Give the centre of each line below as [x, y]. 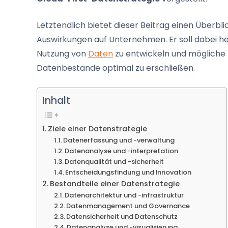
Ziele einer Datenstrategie [97, 129]
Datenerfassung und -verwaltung [119, 140]
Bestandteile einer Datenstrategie [115, 184]
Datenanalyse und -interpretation [122, 151]
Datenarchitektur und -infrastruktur [124, 195]
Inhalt [56, 101]
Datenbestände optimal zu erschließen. [116, 68]
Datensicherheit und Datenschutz [122, 217]
